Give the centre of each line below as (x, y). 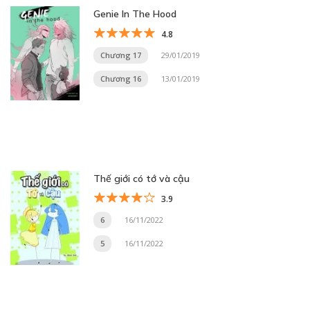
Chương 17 (121, 55)
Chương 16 (121, 79)
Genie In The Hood (135, 14)
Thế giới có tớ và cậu (142, 179)
